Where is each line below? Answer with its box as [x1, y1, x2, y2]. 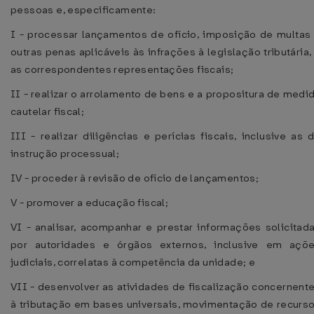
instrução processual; [11, 146, 120, 161]
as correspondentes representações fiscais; [11, 62, 234, 76]
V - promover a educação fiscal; [11, 196, 169, 210]
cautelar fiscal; [11, 104, 85, 118]
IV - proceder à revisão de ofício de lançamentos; [11, 171, 259, 185]
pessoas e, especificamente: [11, 3, 156, 17]
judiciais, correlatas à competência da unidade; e [11, 255, 256, 269]
